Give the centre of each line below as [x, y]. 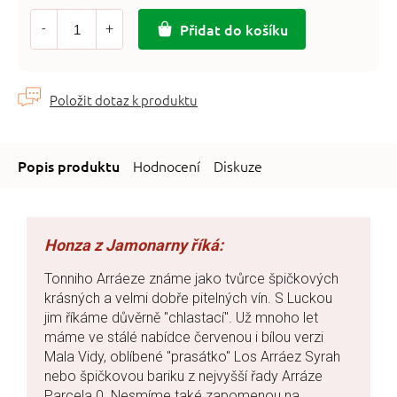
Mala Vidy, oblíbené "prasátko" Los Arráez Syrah [192, 357]
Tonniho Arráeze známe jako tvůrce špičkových [191, 279]
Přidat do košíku [234, 29]
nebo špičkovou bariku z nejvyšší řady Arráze [183, 376]
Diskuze [238, 166]
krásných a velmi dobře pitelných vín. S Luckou [188, 298]
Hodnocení [167, 166]
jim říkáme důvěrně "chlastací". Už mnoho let [181, 318]
